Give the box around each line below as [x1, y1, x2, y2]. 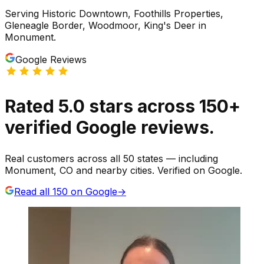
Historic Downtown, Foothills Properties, [42, 7, 223, 19]
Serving [5, 7, 42, 19]
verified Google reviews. [5, 116, 214, 138]
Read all [14, 185, 52, 197]
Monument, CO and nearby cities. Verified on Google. [5, 164, 242, 176]
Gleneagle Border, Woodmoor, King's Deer [5, 19, 196, 31]
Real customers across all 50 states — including [5, 152, 218, 164]
